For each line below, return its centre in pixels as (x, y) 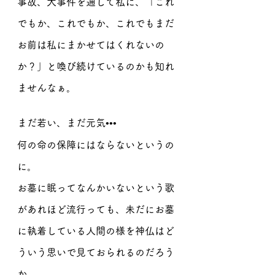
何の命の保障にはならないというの (96, 145)
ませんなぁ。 (47, 88)
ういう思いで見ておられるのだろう (96, 252)
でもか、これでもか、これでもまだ (96, 23)
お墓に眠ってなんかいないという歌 (96, 188)
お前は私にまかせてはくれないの (91, 45)
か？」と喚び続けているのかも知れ (96, 66)
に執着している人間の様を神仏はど (96, 231)
